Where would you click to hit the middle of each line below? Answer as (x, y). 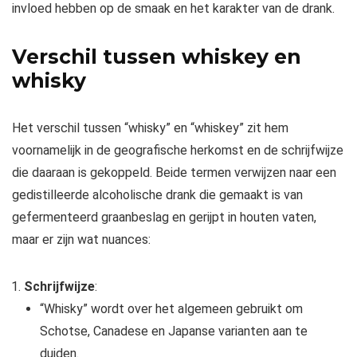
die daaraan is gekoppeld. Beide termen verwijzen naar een (174, 172)
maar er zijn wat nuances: (81, 239)
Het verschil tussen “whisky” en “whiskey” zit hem (150, 127)
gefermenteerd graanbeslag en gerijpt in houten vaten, (164, 217)
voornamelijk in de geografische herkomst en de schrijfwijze (178, 150)
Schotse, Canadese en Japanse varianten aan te (174, 331)
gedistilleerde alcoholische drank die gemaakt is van (157, 194)
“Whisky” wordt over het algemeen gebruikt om (171, 308)
